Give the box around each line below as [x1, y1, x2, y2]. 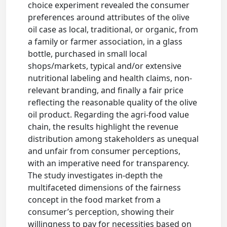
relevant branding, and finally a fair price [28, 85, 184, 96]
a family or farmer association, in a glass [28, 36, 183, 48]
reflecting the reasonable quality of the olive [28, 97, 198, 108]
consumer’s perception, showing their [28, 206, 175, 218]
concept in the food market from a [28, 194, 161, 206]
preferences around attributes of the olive [28, 12, 190, 23]
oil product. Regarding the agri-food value [28, 109, 190, 121]
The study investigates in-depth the [28, 170, 163, 181]
